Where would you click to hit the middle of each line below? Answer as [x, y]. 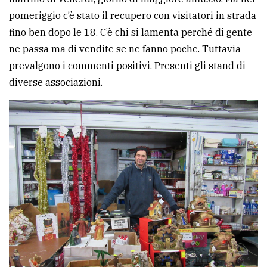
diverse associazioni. [56, 83]
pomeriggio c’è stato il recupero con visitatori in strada [133, 16]
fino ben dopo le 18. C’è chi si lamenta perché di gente [131, 32]
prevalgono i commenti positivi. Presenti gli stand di [127, 66]
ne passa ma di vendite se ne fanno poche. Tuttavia [125, 49]
